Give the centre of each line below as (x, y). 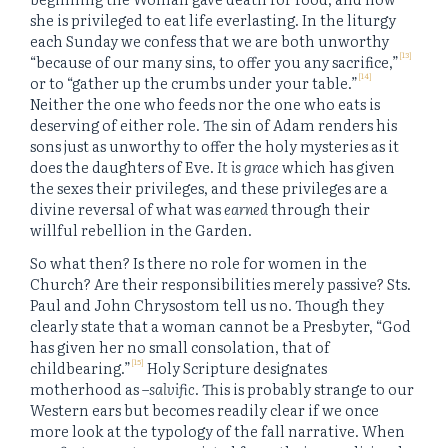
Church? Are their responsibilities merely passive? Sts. (220, 284)
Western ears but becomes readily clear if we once (204, 410)
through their (319, 208)
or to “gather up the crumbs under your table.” (194, 82)
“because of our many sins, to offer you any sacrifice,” (214, 61)
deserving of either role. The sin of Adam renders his (213, 124)
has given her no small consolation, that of (180, 347)
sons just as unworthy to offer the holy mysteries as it (214, 145)
